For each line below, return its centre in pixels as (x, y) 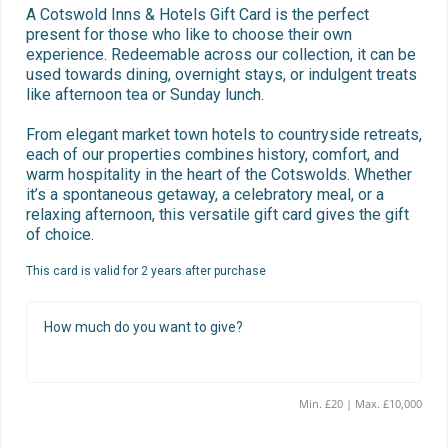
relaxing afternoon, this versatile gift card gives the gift (217, 215)
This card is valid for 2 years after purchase (146, 271)
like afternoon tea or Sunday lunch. (145, 95)
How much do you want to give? (143, 327)
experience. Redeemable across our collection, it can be (221, 55)
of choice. (60, 235)
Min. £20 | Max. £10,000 (388, 404)
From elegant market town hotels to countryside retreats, (224, 135)
